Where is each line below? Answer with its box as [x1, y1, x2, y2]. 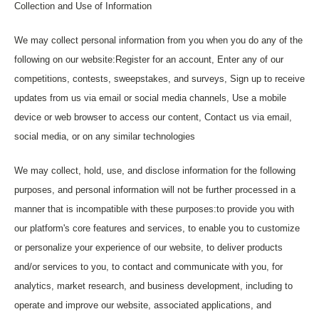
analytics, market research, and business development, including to [14, 281, 293, 291]
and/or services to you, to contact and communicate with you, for [14, 261, 283, 272]
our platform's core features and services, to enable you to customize [14, 223, 300, 234]
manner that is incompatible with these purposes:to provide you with [14, 204, 294, 214]
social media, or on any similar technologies [14, 131, 195, 142]
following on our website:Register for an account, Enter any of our [14, 54, 283, 65]
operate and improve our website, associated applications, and [14, 300, 271, 310]
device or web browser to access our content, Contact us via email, [14, 112, 292, 122]
